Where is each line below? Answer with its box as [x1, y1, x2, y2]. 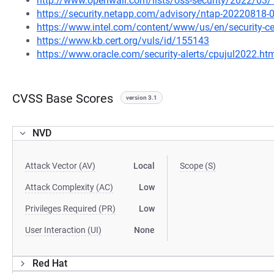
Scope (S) [180, 161, 217, 171]
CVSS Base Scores [12, 91, 113, 106]
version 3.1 [126, 94, 157, 101]
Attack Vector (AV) [25, 161, 95, 171]
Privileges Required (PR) [25, 204, 116, 213]
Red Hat [32, 257, 67, 269]
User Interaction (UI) [25, 225, 102, 235]
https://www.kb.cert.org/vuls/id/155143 [37, 35, 209, 46]
